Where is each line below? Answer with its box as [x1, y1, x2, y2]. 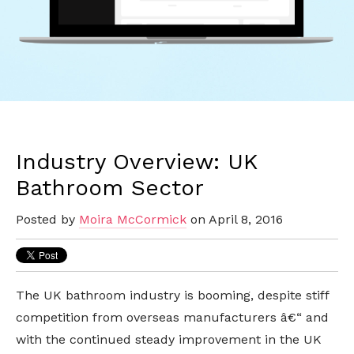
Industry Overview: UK [16, 149, 258, 175]
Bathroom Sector [16, 175, 204, 201]
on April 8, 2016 [186, 212, 283, 228]
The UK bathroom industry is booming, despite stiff [16, 288, 329, 303]
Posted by [16, 212, 79, 228]
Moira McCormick [79, 212, 186, 228]
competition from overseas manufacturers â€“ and [16, 310, 329, 326]
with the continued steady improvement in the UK [16, 332, 322, 348]
